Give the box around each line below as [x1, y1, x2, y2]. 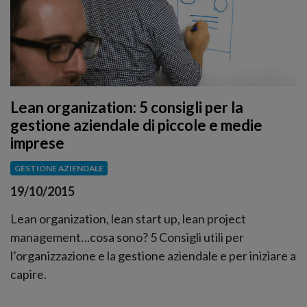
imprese [10, 134, 64, 153]
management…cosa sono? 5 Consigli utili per [10, 229, 244, 245]
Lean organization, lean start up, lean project [10, 210, 246, 226]
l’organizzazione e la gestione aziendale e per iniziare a [10, 247, 296, 263]
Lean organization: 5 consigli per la [10, 98, 243, 117]
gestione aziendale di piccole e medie [10, 116, 262, 135]
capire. [10, 266, 47, 282]
